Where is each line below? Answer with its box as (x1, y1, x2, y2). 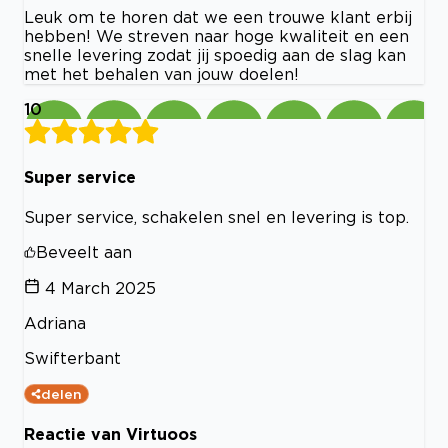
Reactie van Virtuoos (24, 425, 197, 444)
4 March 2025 (45, 278, 156, 297)
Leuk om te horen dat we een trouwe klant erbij (24, 8, 412, 27)
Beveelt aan (36, 242, 132, 261)
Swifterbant (24, 348, 121, 367)
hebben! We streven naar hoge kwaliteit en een (24, 27, 409, 46)
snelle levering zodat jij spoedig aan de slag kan (24, 46, 406, 65)
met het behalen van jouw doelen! (24, 65, 299, 84)
